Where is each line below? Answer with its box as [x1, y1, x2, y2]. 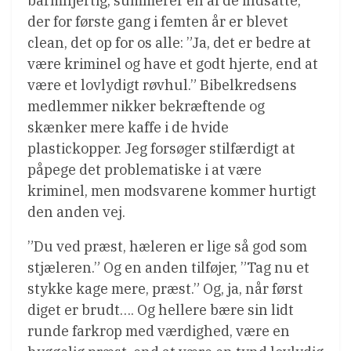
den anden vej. [27, 202, 125, 221]
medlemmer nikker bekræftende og [27, 96, 265, 115]
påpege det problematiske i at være [27, 160, 262, 179]
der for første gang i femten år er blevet [27, 12, 288, 31]
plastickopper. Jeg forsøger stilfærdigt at [27, 139, 295, 157]
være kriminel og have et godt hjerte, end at [27, 54, 318, 73]
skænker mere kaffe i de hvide [27, 118, 229, 136]
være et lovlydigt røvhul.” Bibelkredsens [27, 75, 297, 94]
